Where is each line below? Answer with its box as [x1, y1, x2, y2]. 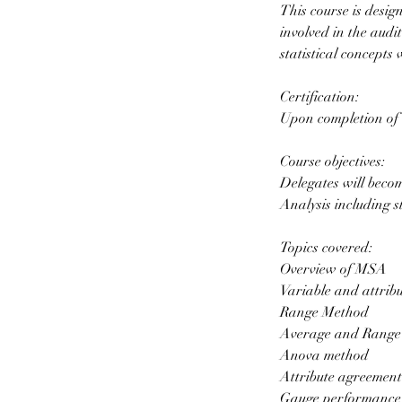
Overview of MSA [280, 260, 387, 278]
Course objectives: [280, 153, 385, 170]
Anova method [280, 346, 369, 364]
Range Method [280, 303, 369, 321]
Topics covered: [280, 239, 372, 257]
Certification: [280, 88, 359, 106]
